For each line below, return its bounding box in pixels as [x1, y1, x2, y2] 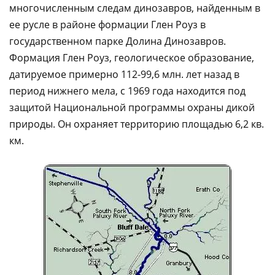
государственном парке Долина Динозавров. [9, 34, 226, 48]
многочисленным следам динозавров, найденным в [9, 1, 260, 15]
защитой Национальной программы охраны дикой [9, 101, 255, 114]
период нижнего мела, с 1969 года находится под [9, 84, 246, 98]
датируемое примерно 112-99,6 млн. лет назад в [9, 68, 239, 81]
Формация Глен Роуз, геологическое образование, [9, 51, 254, 64]
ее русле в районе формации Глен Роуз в [9, 18, 206, 31]
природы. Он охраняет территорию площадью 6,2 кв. [9, 117, 264, 131]
